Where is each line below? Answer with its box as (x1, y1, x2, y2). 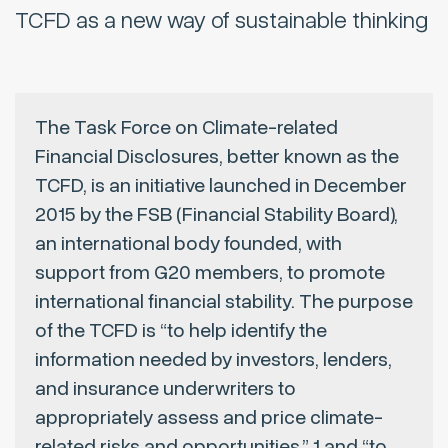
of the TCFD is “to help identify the (35, 317, 327, 345)
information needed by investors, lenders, (35, 346, 392, 374)
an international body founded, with (35, 230, 342, 258)
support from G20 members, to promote (35, 259, 385, 287)
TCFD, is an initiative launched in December (35, 172, 407, 200)
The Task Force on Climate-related (35, 114, 338, 142)
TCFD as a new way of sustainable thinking (15, 5, 428, 37)
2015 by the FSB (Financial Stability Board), (35, 201, 398, 229)
